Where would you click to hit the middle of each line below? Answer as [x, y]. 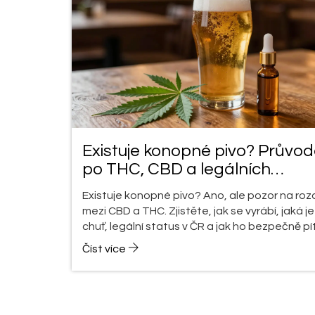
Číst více [105, 249]
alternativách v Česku [166, 187]
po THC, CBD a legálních [176, 169]
